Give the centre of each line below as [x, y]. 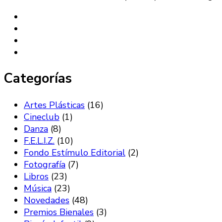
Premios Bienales [59, 212]
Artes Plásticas [54, 105]
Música [38, 188]
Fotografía [45, 164]
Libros [36, 176]
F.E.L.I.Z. [39, 140]
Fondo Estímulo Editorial [75, 152]
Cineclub [42, 117]
